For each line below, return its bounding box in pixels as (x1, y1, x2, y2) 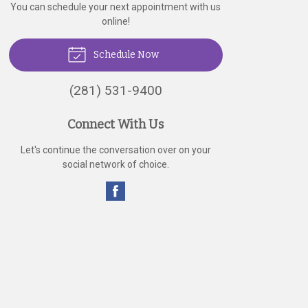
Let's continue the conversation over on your (20, 144, 211, 155)
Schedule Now (91, 49, 159, 60)
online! (101, 16, 130, 27)
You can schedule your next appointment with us (10, 1, 221, 12)
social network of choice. (62, 159, 169, 170)
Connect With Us (67, 117, 164, 132)
